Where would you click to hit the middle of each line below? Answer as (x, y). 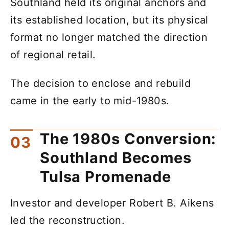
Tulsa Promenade (106, 177)
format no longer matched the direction (109, 37)
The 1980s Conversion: (128, 139)
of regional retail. (53, 54)
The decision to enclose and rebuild (100, 83)
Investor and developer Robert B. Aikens (112, 203)
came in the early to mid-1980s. (90, 100)
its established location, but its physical (109, 20)
